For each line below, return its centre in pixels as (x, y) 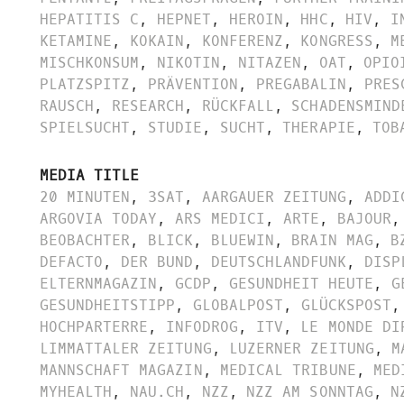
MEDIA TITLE (90, 175)
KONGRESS (337, 41)
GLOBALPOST (239, 305)
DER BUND (157, 262)
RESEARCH (148, 106)
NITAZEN (269, 63)
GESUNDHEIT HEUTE (301, 283)
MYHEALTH (76, 391)
